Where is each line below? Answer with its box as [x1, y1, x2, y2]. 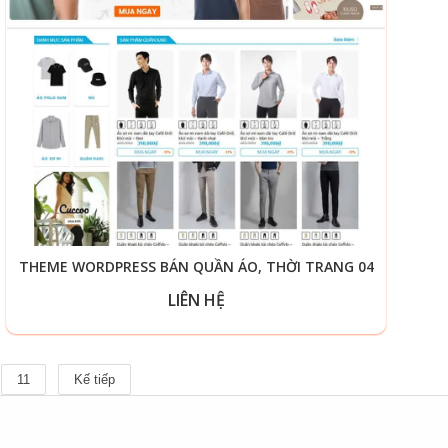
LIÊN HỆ [167, 289, 225, 311]
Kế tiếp [73, 372, 115, 387]
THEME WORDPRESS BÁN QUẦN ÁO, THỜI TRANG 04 [18, 257, 374, 276]
